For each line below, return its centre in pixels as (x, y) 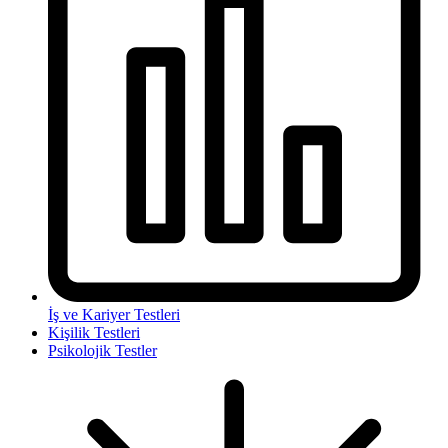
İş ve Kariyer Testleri (114, 314)
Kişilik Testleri (94, 332)
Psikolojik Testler (102, 350)
